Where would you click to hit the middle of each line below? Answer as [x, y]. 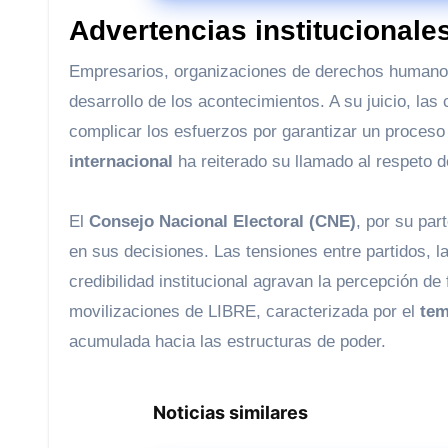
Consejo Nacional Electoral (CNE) [222, 222]
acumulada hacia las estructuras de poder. [227, 342]
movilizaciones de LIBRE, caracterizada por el [244, 312]
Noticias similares [237, 413]
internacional [121, 162]
